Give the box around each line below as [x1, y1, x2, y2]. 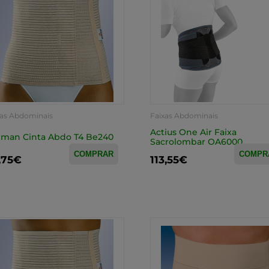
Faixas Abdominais [150, 111, 218, 120]
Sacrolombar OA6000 [150, 136, 243, 147]
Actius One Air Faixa [150, 127, 237, 138]
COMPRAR [73, 150, 113, 159]
